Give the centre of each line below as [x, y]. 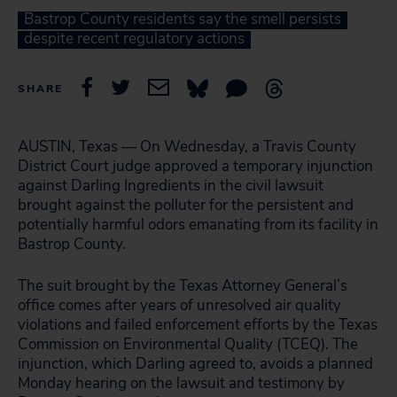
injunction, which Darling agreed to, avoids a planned [195, 364]
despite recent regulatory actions [134, 39]
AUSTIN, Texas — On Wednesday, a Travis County [187, 147]
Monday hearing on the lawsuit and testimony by [181, 383]
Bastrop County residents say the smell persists [183, 19]
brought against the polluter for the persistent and [186, 205]
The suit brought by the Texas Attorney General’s [183, 286]
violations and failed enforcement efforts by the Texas [198, 325]
